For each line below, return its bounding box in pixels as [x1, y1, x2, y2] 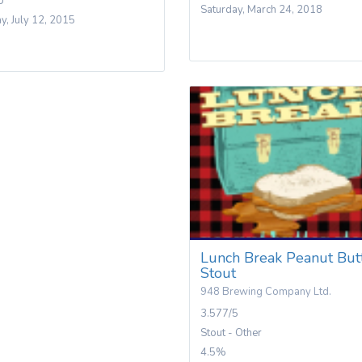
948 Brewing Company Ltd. [200, 284, 331, 299]
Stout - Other [200, 326, 262, 340]
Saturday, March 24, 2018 [200, 2, 322, 17]
